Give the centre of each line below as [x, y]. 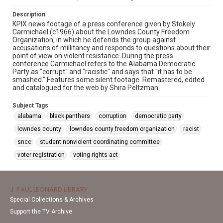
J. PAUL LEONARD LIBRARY [49, 189]
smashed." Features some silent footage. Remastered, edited [109, 80]
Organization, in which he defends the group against [94, 40]
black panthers [70, 116]
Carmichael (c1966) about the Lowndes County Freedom [101, 32]
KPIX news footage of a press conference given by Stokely [104, 24]
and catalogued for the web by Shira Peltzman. [86, 88]
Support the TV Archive [41, 212]
